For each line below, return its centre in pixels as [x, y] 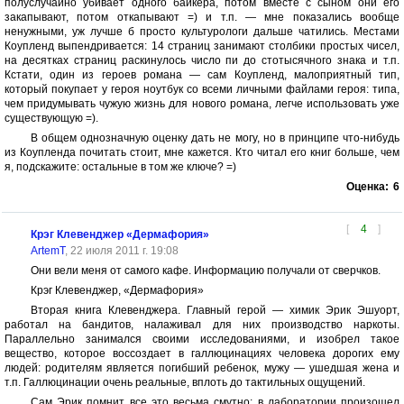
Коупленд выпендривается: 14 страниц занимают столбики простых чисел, [202, 46]
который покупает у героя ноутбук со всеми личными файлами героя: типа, [202, 89]
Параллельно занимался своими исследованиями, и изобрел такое [202, 339]
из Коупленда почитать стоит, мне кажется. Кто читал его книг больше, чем [202, 152]
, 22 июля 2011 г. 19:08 [121, 251]
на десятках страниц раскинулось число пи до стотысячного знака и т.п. [202, 60]
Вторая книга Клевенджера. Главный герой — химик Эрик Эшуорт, [215, 310]
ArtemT [47, 251]
